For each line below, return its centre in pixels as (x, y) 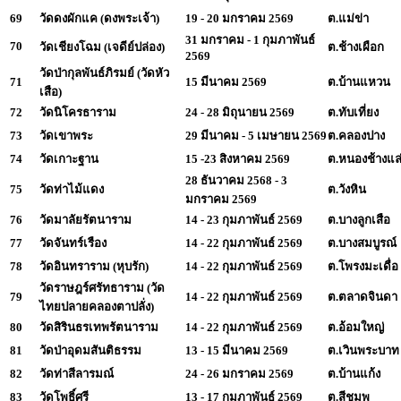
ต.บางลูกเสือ (359, 219)
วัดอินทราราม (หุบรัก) (94, 266)
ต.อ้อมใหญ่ (356, 327)
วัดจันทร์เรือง (73, 243)
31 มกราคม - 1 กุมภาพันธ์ (250, 39)
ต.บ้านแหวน (359, 81)
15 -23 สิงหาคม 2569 (238, 158)
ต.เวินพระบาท (363, 350)
